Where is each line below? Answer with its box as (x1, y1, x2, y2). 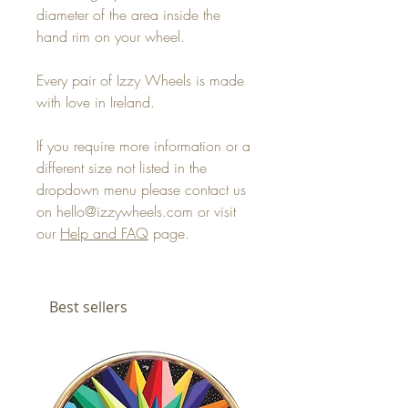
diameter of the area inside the (36, 5, 220, 25)
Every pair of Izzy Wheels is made (36, 70, 244, 91)
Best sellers (49, 297, 127, 318)
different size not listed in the (36, 158, 207, 178)
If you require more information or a (36, 136, 250, 157)
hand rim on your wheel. (36, 26, 185, 47)
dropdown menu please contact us (36, 179, 246, 200)
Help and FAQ (60, 223, 148, 244)
